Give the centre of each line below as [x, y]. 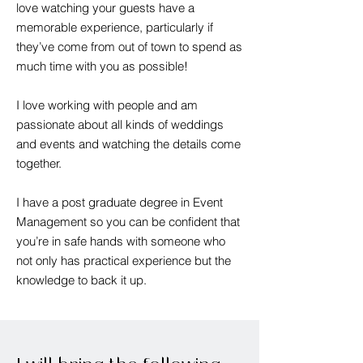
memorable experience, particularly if [115, 27]
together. [41, 163]
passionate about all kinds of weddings [120, 124]
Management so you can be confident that [128, 222]
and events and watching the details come [128, 144]
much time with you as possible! [105, 66]
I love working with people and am [107, 105]
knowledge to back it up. [81, 280]
